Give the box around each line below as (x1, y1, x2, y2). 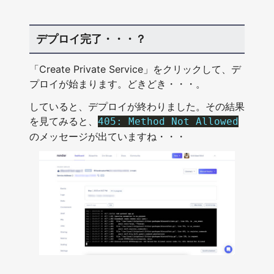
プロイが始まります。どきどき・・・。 (29, 77, 206, 90)
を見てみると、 (29, 114, 98, 127)
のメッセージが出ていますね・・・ (29, 130, 186, 143)
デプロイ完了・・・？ (35, 32, 146, 45)
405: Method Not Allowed (98, 115, 239, 127)
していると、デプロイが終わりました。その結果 (29, 100, 245, 113)
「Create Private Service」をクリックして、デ (29, 62, 241, 75)
